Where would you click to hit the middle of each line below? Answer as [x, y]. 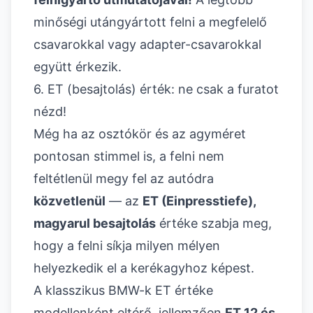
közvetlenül [70, 201]
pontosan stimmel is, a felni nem [129, 156]
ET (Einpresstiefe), [199, 201]
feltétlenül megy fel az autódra [124, 179]
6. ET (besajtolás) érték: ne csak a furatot [156, 89]
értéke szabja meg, [214, 224]
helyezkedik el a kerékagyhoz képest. [144, 268]
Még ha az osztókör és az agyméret [140, 134]
